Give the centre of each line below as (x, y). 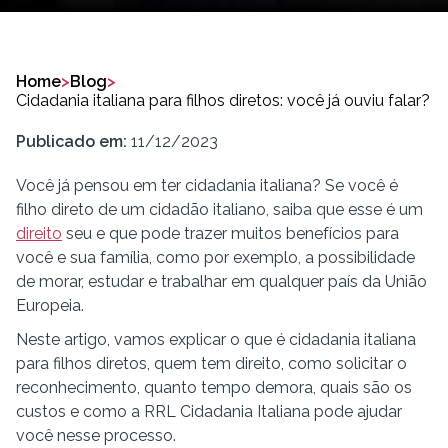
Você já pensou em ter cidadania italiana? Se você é (207, 185)
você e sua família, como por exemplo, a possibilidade (215, 257)
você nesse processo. (96, 435)
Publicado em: (73, 141)
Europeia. (50, 305)
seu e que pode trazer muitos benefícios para (230, 233)
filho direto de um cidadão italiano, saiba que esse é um (219, 209)
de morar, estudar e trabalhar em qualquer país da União (221, 281)
